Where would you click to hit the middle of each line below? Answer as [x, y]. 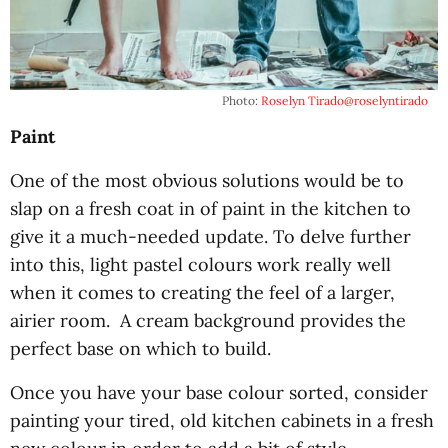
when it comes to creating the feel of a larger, [202, 292]
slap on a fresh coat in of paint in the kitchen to [210, 208]
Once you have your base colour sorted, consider [219, 392]
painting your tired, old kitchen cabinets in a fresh [222, 420]
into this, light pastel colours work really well [200, 264]
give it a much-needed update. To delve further [210, 236]
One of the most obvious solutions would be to [207, 180]
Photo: [241, 100]
